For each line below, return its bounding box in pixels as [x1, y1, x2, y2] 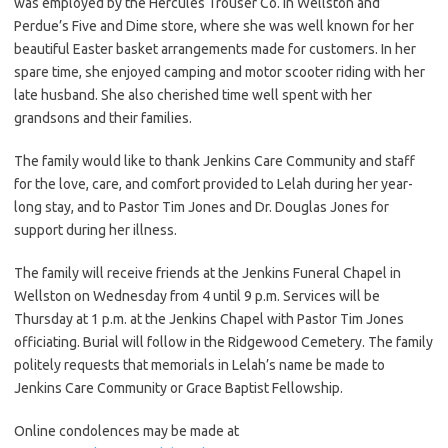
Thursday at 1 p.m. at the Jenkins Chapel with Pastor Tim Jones [14, 310, 404, 327]
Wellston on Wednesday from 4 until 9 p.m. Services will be [14, 287, 380, 304]
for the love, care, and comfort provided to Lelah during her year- [14, 175, 413, 192]
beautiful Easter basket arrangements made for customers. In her [14, 40, 416, 57]
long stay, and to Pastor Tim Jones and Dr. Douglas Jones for [14, 198, 389, 215]
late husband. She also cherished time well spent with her [14, 86, 372, 103]
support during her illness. [14, 221, 177, 238]
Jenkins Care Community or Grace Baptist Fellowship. [14, 379, 343, 396]
